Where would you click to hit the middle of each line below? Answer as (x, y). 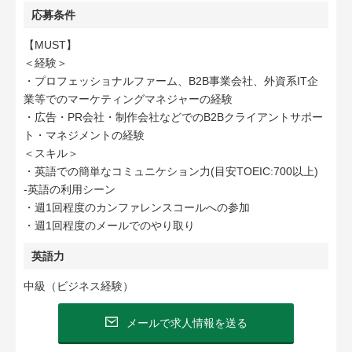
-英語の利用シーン (70, 189)
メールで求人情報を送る (187, 323)
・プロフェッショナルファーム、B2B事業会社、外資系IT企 (171, 81)
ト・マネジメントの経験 (84, 135)
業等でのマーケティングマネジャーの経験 (128, 99)
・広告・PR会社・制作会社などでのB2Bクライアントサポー (173, 117)
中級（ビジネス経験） (79, 286)
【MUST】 (50, 45)
